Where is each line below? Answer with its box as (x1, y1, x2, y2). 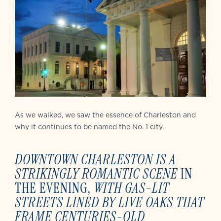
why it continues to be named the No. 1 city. (15, 122, 164, 132)
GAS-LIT (125, 179, 169, 197)
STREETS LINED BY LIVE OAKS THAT (15, 193, 204, 212)
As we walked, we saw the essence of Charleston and (15, 110, 196, 120)
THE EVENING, (15, 179, 94, 198)
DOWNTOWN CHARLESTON (15, 150, 156, 169)
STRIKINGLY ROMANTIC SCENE (15, 165, 178, 183)
